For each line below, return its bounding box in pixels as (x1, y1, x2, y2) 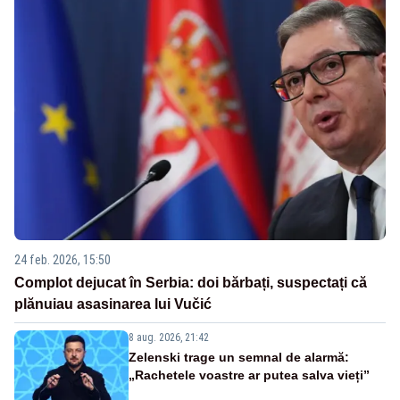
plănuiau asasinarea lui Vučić (14, 296, 212, 312)
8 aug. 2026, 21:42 (129, 330, 209, 344)
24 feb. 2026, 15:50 (14, 252, 111, 267)
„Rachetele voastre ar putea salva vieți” (129, 367, 370, 382)
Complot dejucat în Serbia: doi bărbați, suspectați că (14, 274, 367, 290)
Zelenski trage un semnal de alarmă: (129, 349, 349, 364)
